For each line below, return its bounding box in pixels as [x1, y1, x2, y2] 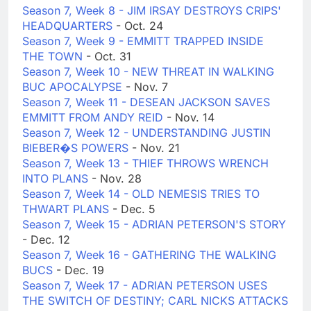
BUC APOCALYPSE [22, 80, 126, 94]
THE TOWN [22, 49, 86, 64]
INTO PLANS [22, 171, 92, 186]
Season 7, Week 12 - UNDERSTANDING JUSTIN [22, 126, 271, 140]
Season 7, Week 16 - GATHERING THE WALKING [22, 248, 276, 262]
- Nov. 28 [92, 171, 142, 186]
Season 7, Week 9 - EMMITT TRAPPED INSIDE [22, 34, 264, 49]
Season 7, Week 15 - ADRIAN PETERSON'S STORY [22, 217, 286, 232]
